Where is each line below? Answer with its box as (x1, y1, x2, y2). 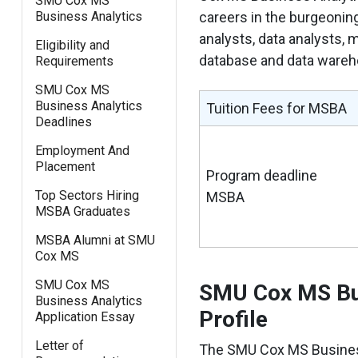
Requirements (34, 53, 113, 69)
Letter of (34, 337, 84, 353)
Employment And (34, 142, 129, 158)
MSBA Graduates (34, 203, 130, 219)
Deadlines (34, 113, 92, 129)
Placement (34, 158, 95, 174)
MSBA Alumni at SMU (34, 232, 155, 248)
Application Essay (34, 308, 135, 324)
